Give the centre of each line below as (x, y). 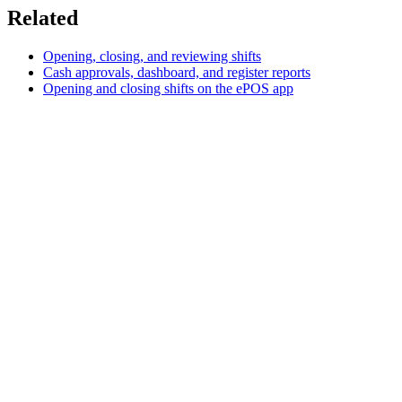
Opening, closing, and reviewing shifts (152, 56)
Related (43, 17)
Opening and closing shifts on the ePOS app (168, 88)
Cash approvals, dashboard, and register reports (177, 72)
